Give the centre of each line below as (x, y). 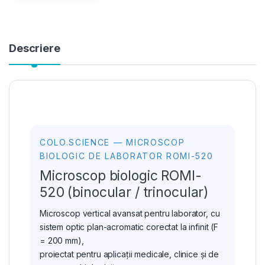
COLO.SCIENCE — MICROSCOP (112, 143)
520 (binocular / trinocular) (125, 193)
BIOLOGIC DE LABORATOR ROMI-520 (127, 156)
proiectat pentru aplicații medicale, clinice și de (129, 254)
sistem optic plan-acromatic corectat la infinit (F (129, 227)
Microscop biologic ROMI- (121, 176)
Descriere (35, 49)
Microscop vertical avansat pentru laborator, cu (130, 214)
